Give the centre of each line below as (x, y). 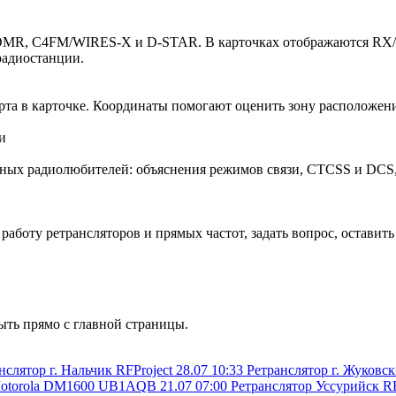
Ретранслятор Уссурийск (305, 385)
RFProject (144, 369)
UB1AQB (127, 385)
